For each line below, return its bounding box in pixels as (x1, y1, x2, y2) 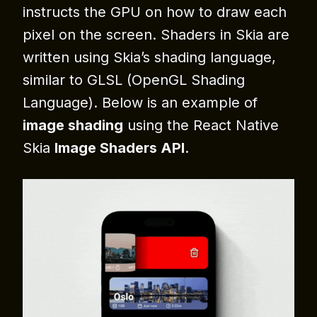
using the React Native (123, 117, 279, 134)
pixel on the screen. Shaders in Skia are (23, 26, 289, 44)
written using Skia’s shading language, (23, 49, 276, 67)
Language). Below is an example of (23, 94, 258, 112)
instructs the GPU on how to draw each (23, 4, 287, 21)
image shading (23, 117, 123, 134)
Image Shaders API (54, 139, 185, 157)
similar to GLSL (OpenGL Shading (23, 71, 245, 89)
